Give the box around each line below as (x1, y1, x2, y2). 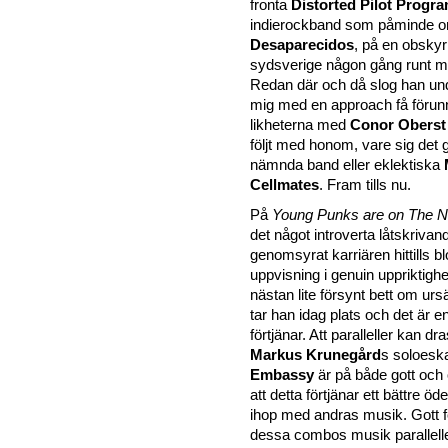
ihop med (250, 406, 310, 423)
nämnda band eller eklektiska (250, 156, 444, 173)
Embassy (250, 366, 318, 383)
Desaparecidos (250, 36, 354, 53)
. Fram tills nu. (319, 176, 411, 193)
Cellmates (250, 176, 319, 193)
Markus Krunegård (250, 346, 381, 363)
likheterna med (250, 116, 350, 133)
